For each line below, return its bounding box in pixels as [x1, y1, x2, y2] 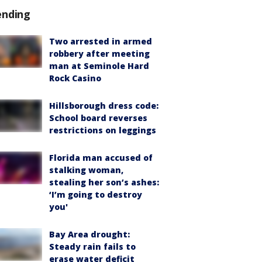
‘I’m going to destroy [49, 188, 142, 200]
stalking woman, [49, 164, 123, 175]
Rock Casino [49, 72, 101, 84]
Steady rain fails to [49, 240, 136, 252]
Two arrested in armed [49, 35, 152, 47]
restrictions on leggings [49, 124, 156, 136]
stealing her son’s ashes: [49, 176, 159, 188]
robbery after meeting [49, 47, 150, 59]
